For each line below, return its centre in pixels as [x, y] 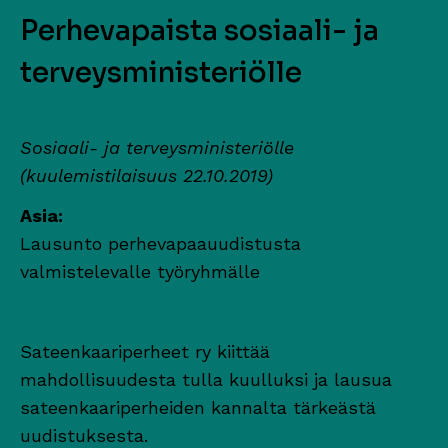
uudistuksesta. [84, 435]
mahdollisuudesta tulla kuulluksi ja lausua [206, 379]
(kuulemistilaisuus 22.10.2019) [146, 175]
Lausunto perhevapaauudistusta [160, 243]
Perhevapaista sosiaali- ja [199, 30]
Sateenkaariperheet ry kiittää [145, 351]
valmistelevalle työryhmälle [140, 271]
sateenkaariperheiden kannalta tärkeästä [198, 407]
